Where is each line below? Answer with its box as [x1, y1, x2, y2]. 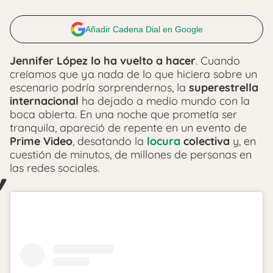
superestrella [189, 80, 258, 94]
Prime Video [10, 134, 73, 148]
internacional [10, 94, 79, 108]
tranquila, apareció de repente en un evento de [10, 121, 247, 135]
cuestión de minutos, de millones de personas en [10, 147, 252, 161]
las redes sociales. [10, 161, 102, 175]
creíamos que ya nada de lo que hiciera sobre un [10, 67, 257, 81]
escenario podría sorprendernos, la [10, 80, 189, 94]
